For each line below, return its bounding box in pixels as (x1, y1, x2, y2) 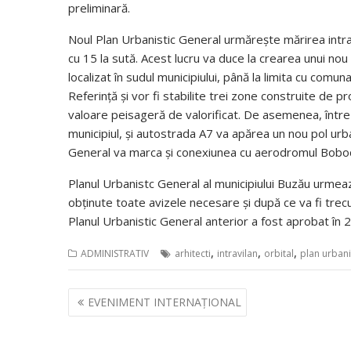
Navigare (67, 286, 143, 309)
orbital (264, 247, 294, 261)
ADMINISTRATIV (81, 247, 149, 261)
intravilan (217, 247, 258, 261)
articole (67, 327, 132, 349)
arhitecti (175, 247, 211, 261)
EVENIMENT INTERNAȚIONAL (88, 294, 241, 309)
